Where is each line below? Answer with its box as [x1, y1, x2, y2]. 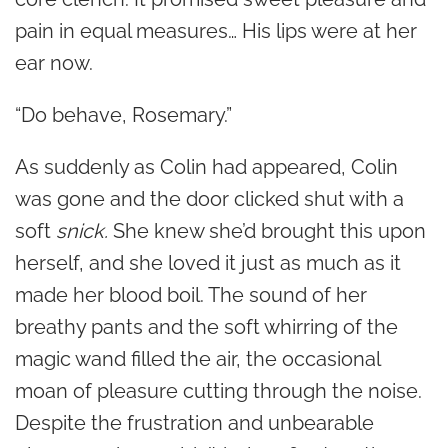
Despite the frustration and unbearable [15, 410, 374, 435]
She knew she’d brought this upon [113, 218, 426, 243]
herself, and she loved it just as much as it [15, 250, 401, 275]
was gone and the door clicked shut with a [15, 186, 404, 211]
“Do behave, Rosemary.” [15, 102, 232, 127]
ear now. [15, 50, 93, 75]
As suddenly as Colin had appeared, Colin [15, 154, 398, 179]
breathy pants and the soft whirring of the [15, 314, 398, 339]
